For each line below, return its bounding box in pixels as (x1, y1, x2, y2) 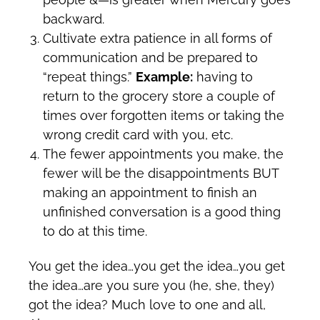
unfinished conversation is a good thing (43, 204, 281, 219)
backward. (43, 11, 104, 26)
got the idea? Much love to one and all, (29, 296, 266, 312)
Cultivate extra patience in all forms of (43, 30, 272, 46)
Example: (136, 69, 193, 84)
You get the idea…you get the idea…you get (29, 258, 285, 274)
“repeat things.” (43, 69, 136, 84)
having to (193, 69, 253, 84)
